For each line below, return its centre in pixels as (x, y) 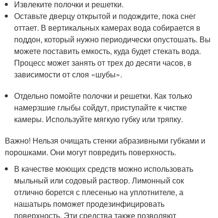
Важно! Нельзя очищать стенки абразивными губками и (105, 140)
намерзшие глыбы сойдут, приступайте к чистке (101, 107)
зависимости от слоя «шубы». (68, 74)
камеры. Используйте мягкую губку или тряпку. (99, 119)
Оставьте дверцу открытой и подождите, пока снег (105, 16)
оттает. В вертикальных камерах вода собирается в (108, 27)
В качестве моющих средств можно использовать (104, 169)
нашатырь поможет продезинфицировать (90, 204)
